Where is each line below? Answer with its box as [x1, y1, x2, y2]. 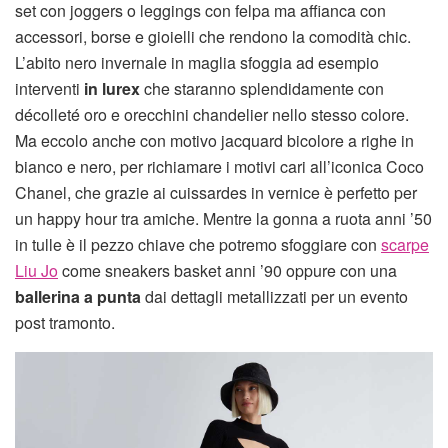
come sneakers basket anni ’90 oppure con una [58, 258, 397, 282]
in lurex [84, 76, 140, 100]
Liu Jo [15, 258, 58, 282]
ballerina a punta [15, 284, 141, 308]
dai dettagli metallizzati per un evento [141, 284, 408, 308]
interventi [15, 76, 84, 100]
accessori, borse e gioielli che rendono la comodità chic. [15, 24, 411, 48]
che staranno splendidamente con [140, 76, 384, 100]
